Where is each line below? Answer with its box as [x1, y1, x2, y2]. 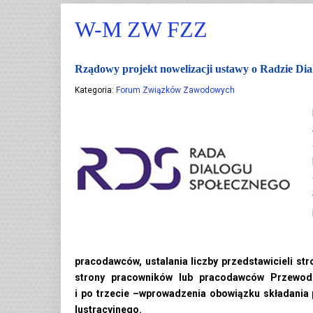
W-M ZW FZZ [75, 16, 208, 42]
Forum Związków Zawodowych [116, 85, 235, 95]
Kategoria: [75, 85, 116, 95]
